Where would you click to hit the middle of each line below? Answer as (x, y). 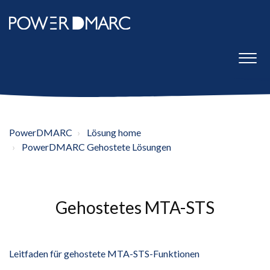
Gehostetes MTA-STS (135, 207)
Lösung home (114, 132)
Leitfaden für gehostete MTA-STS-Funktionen (104, 253)
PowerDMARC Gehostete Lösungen (96, 147)
